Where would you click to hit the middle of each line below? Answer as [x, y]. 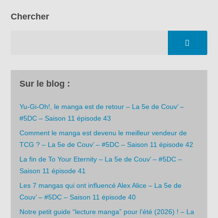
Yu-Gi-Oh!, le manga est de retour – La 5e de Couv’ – [102, 106]
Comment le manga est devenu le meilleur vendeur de [103, 133]
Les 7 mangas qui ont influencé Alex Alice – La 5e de [101, 185]
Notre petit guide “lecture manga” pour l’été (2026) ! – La [107, 211]
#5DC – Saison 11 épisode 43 [65, 118]
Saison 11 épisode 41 [53, 171]
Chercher [30, 17]
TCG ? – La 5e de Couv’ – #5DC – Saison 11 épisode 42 [107, 144]
